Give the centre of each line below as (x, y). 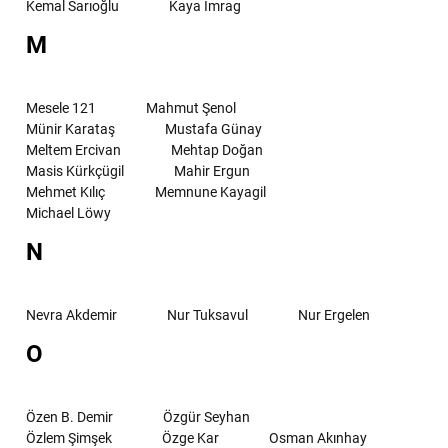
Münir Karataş (70, 128)
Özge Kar (190, 437)
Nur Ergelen (334, 314)
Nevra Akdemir (71, 314)
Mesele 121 (61, 107)
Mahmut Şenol (191, 107)
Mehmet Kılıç (65, 191)
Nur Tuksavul (207, 314)
